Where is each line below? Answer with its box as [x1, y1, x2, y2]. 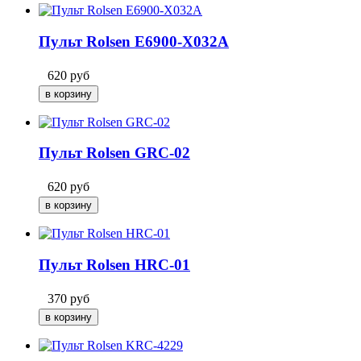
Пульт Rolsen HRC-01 [39, 255, 190, 273]
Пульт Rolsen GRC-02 [39, 144, 190, 162]
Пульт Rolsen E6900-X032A [39, 32, 229, 50]
